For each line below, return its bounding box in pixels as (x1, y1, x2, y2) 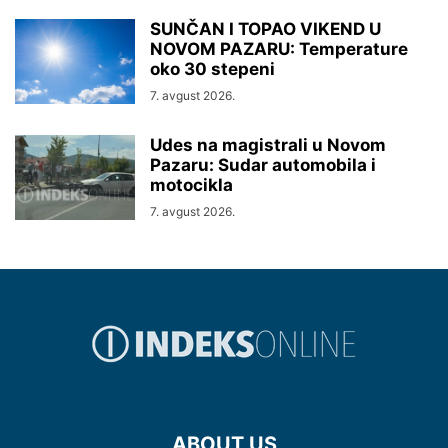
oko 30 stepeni (150, 59, 275, 80)
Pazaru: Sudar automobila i (150, 155, 376, 176)
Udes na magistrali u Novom (150, 135, 386, 156)
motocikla (150, 175, 233, 196)
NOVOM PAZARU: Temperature (150, 39, 408, 60)
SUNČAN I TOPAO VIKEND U (150, 19, 381, 40)
